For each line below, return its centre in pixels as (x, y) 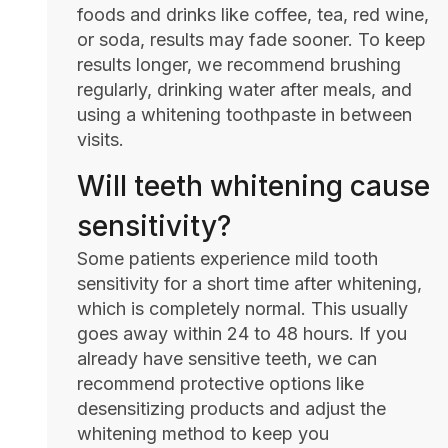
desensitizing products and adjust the (231, 409)
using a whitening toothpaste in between (244, 114)
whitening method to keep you (203, 434)
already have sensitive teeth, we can (227, 359)
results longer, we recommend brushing (239, 64)
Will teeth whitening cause (253, 186)
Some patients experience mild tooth (227, 259)
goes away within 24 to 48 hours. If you (242, 334)
